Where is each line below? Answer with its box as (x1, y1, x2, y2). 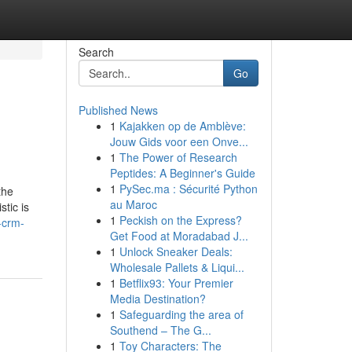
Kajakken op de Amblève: (119, 118, 246, 134)
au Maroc (109, 196, 157, 212)
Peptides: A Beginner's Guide (109, 165, 255, 181)
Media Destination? (109, 291, 206, 306)
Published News (78, 102, 158, 118)
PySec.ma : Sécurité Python (119, 181, 258, 196)
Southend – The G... (109, 322, 211, 338)
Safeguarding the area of (119, 306, 244, 322)
